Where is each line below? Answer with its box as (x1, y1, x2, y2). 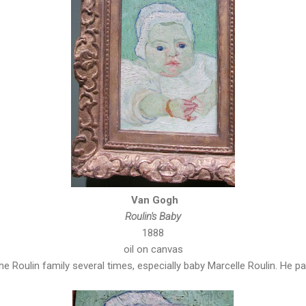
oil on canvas (123, 242, 183, 255)
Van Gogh (128, 193, 178, 206)
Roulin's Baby (125, 210, 181, 223)
